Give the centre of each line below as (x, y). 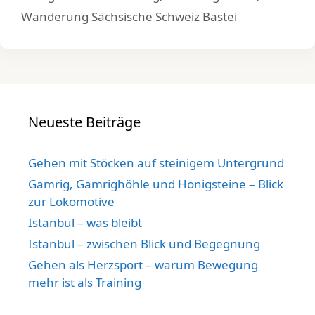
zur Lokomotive (71, 201)
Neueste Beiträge (84, 122)
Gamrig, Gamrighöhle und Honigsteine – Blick (156, 184)
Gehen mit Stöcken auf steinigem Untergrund (156, 162)
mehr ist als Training (85, 282)
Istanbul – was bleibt (85, 222)
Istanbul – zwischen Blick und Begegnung (144, 243)
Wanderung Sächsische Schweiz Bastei (129, 16)
